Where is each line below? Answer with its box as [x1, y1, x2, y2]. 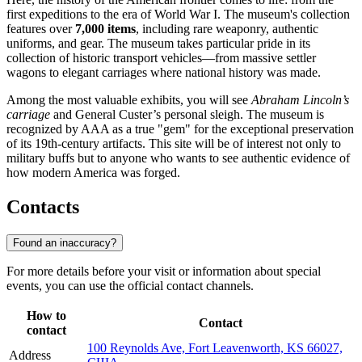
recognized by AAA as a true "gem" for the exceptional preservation [6, 122, 354, 137]
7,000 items [75, 22, 136, 36]
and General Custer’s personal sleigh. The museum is [50, 107, 324, 122]
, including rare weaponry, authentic [136, 22, 318, 36]
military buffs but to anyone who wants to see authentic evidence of [6, 151, 350, 166]
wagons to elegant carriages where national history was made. [6, 65, 321, 80]
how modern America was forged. [6, 166, 180, 180]
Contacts [6, 196, 79, 218]
